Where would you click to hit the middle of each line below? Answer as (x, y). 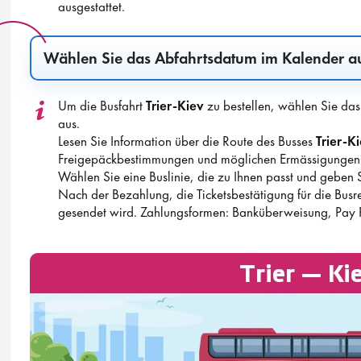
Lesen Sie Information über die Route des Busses (187, 141)
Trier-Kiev (174, 106)
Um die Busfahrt (102, 106)
